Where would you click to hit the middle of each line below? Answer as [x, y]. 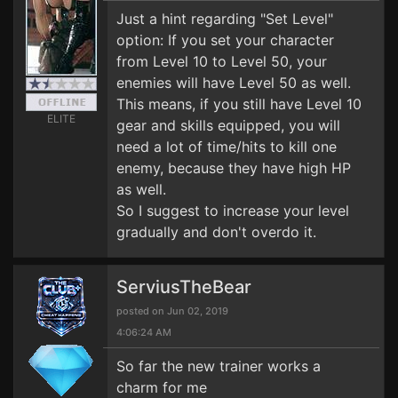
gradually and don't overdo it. [216, 232]
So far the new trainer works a [219, 366]
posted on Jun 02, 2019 [172, 311]
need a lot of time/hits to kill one [227, 147]
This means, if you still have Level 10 [239, 104]
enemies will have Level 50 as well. [234, 83]
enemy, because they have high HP [234, 168]
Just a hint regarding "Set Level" [225, 19]
